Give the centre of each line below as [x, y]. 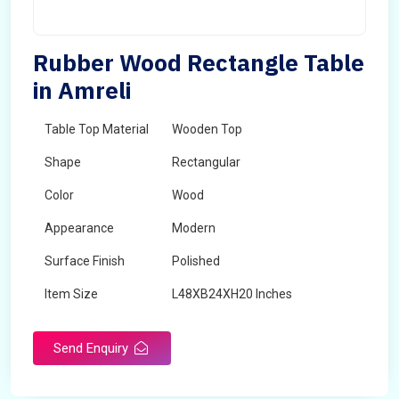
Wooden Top [207, 129]
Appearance [79, 228]
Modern [194, 228]
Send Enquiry [93, 348]
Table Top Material [97, 129]
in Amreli [82, 90]
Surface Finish [85, 261]
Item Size [71, 294]
